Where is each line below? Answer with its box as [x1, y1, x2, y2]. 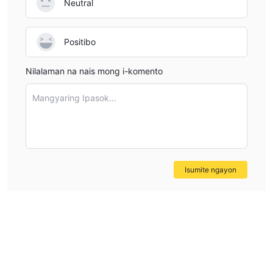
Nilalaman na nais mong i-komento [26, 65, 163, 76]
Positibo [64, 37, 96, 48]
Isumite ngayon [185, 165, 236, 174]
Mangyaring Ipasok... [32, 92, 116, 103]
